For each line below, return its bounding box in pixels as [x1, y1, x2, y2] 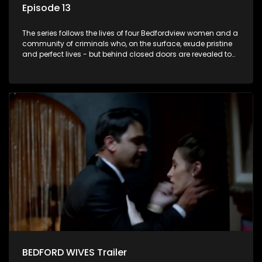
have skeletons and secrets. [22, 59, 122, 70]
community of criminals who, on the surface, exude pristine [22, 38, 232, 49]
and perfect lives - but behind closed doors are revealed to [22, 49, 232, 59]
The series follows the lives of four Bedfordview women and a [22, 27, 238, 38]
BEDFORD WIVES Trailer [22, 246, 127, 260]
